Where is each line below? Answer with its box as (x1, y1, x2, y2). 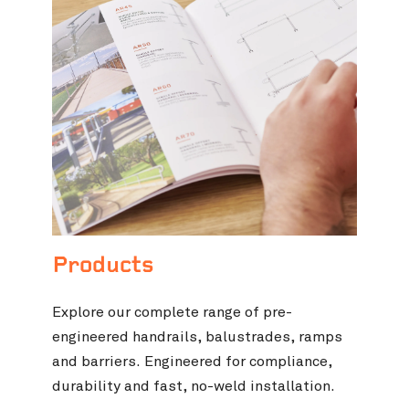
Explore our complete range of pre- (52, 303, 293, 322)
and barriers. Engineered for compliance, (52, 352, 333, 372)
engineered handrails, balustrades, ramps (52, 328, 343, 347)
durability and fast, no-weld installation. (52, 377, 336, 396)
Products (52, 255, 155, 279)
